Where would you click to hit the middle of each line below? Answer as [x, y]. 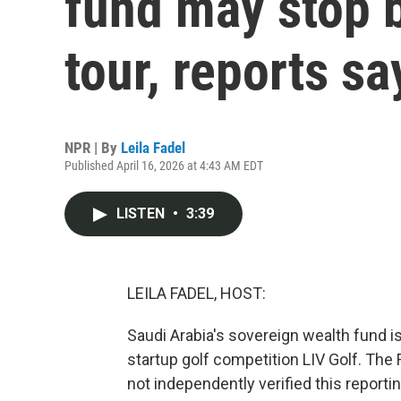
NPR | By [93, 148]
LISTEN [142, 213]
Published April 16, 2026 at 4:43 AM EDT [164, 166]
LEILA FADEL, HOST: [196, 293]
